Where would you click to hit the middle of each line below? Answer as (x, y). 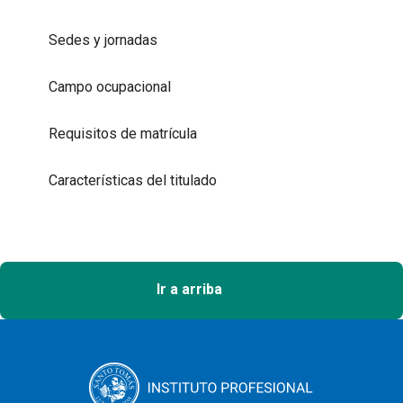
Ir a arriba (191, 289)
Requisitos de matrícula (123, 133)
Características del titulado (133, 180)
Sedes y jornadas (103, 40)
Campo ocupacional (110, 86)
